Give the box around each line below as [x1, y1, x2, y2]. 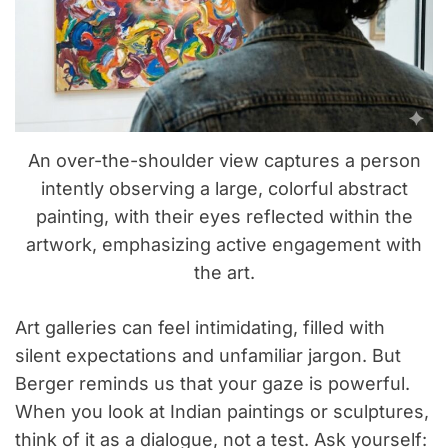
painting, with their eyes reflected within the [35, 206, 413, 228]
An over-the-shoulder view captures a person [27, 150, 421, 172]
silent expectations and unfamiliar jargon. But [15, 345, 401, 367]
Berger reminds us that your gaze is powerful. [15, 373, 410, 395]
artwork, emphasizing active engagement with [26, 234, 422, 256]
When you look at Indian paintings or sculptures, [15, 401, 429, 423]
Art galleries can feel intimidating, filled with [15, 317, 385, 339]
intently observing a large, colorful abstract [40, 178, 408, 200]
